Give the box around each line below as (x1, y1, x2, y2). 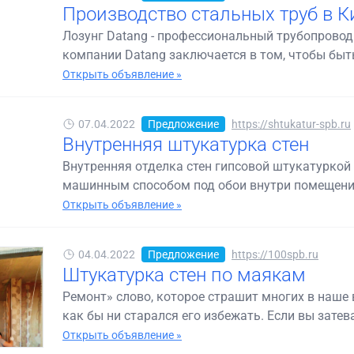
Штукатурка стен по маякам (62, 264, 307, 286)
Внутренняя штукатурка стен (62, 134, 310, 156)
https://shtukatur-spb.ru (232, 118, 352, 130)
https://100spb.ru (232, 248, 319, 261)
